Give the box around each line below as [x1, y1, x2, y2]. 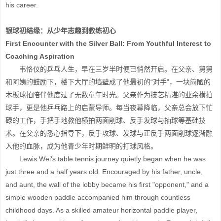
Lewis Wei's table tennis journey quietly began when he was [5, 155, 206, 163]
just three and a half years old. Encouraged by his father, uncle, [5, 168, 203, 176]
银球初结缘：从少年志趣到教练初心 [5, 27, 116, 35]
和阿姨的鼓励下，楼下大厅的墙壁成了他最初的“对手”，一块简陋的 [5, 78, 211, 86]
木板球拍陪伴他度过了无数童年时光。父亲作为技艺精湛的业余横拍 [5, 91, 213, 99]
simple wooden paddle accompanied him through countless [5, 193, 190, 201]
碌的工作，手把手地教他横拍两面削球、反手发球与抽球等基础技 [5, 116, 206, 124]
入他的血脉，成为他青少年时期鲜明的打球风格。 [5, 142, 157, 150]
